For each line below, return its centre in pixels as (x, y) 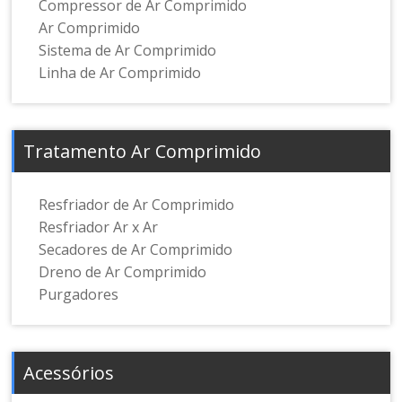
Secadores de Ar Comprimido (136, 250)
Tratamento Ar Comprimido (143, 152)
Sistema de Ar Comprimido (128, 51)
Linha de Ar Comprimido (120, 73)
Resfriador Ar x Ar (99, 227)
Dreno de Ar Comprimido (123, 272)
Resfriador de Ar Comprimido (137, 205)
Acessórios (69, 373)
